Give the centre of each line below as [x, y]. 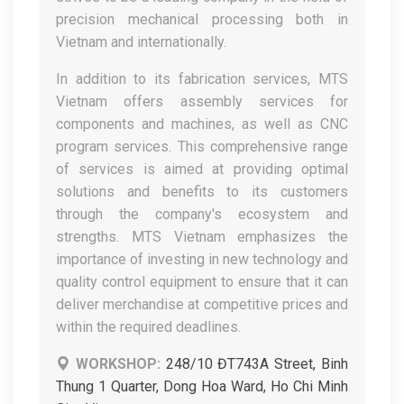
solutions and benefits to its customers [202, 192]
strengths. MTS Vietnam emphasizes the [202, 237]
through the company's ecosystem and [202, 214]
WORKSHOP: [118, 364]
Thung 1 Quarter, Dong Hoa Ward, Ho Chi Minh [202, 386]
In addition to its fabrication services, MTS [202, 79]
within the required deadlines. [148, 327]
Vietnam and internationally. [141, 42]
